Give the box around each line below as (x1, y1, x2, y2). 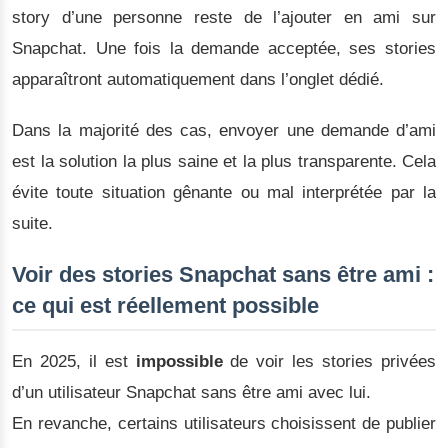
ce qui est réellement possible (12, 293, 319, 319)
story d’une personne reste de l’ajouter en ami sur (12, 8, 436, 28)
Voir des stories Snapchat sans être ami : (12, 262, 434, 288)
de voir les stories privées (222, 352, 437, 372)
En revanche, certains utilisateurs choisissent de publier (12, 414, 436, 434)
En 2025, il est (12, 352, 136, 372)
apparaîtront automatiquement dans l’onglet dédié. (12, 70, 384, 90)
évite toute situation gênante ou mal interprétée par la (12, 183, 436, 203)
